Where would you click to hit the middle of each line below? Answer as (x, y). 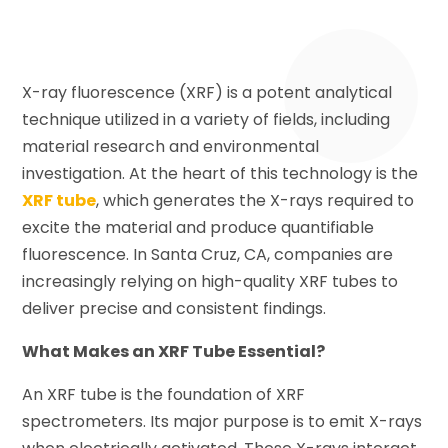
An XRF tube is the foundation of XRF (164, 394)
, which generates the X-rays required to (255, 200)
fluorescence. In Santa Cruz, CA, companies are (208, 254)
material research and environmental (171, 146)
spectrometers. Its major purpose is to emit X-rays (222, 421)
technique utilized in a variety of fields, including (206, 119)
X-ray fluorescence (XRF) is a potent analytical (207, 92)
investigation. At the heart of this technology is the (220, 173)
